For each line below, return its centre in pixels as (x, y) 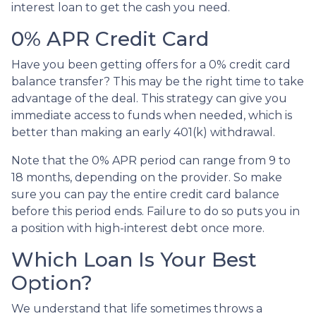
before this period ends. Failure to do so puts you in (156, 211)
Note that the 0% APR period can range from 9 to (151, 160)
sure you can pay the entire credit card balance (145, 194)
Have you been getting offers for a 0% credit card (151, 64)
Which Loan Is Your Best (134, 259)
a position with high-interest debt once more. (138, 228)
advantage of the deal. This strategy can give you (149, 98)
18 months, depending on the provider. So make (147, 177)
